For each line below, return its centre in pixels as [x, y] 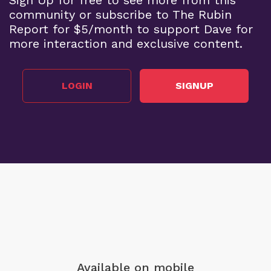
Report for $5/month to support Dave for [131, 29]
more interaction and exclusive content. [126, 43]
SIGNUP [194, 86]
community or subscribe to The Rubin [120, 14]
